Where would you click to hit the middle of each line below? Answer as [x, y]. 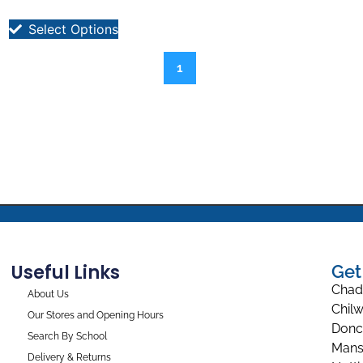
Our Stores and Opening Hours [95, 315]
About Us [48, 294]
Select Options [73, 30]
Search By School [67, 336]
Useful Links [65, 272]
